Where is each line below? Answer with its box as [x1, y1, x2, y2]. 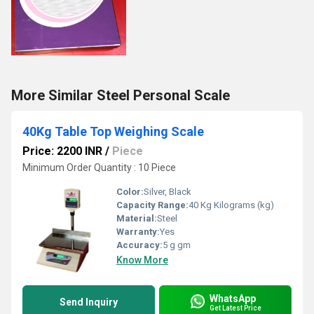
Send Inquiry [60, 296, 118, 308]
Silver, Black [144, 186, 191, 197]
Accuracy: [116, 240, 163, 250]
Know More [116, 254, 168, 266]
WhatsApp [210, 292, 256, 304]
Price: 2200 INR [22, 144, 102, 158]
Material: [116, 213, 157, 224]
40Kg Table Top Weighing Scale [22, 124, 204, 139]
